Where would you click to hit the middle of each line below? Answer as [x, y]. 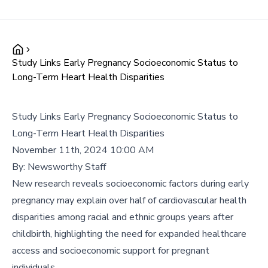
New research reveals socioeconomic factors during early [130, 184]
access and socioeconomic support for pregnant [111, 251]
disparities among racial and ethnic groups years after [123, 217]
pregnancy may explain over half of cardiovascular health [129, 200]
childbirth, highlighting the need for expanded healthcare [129, 234]
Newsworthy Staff [67, 167]
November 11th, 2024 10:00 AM [83, 150]
